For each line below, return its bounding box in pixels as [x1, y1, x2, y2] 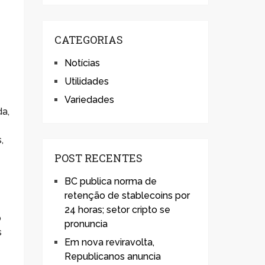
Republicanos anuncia [64, 251, 161, 262]
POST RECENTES [54, 151, 143, 165]
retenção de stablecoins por [64, 190, 190, 201]
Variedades [64, 94, 114, 105]
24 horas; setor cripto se [64, 204, 170, 215]
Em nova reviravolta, [64, 237, 154, 248]
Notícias [64, 57, 100, 69]
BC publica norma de [64, 176, 157, 187]
